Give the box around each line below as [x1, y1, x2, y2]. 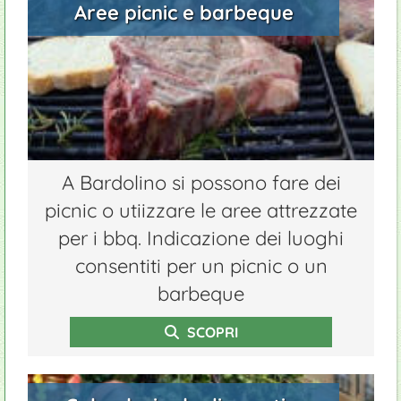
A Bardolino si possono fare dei [61, 170, 341, 195]
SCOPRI [183, 323, 238, 341]
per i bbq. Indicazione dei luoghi [58, 226, 344, 251]
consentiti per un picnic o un [74, 253, 328, 278]
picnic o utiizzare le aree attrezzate [45, 198, 357, 223]
